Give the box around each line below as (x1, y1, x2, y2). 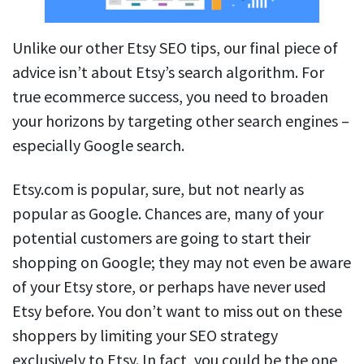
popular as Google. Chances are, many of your (12, 202, 323, 223)
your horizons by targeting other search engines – (12, 110, 349, 131)
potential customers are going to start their (12, 227, 310, 248)
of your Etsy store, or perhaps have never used (12, 275, 326, 297)
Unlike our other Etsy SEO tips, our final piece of (12, 37, 338, 58)
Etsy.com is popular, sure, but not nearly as (12, 178, 304, 199)
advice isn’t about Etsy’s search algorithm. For (12, 61, 324, 82)
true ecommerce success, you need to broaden (12, 85, 328, 106)
